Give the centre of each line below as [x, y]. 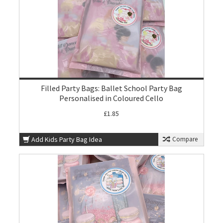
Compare [184, 139]
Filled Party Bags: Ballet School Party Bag [111, 88]
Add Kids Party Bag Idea [67, 139]
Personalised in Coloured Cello [111, 98]
